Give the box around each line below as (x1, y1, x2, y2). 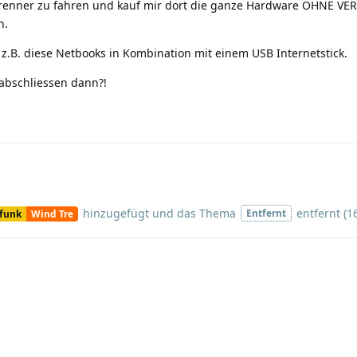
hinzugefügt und (79, 206, 177, 222)
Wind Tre (30, 206, 73, 220)
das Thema (176, 206, 239, 222)
